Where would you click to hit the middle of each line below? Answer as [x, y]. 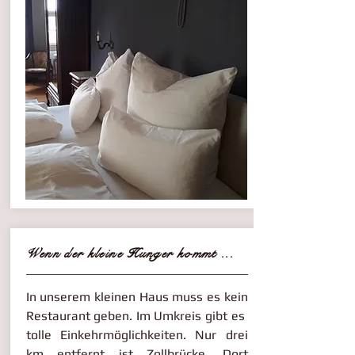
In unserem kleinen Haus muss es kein [137, 297]
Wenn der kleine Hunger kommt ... [130, 254]
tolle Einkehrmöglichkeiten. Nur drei [137, 335]
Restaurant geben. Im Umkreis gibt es [137, 316]
